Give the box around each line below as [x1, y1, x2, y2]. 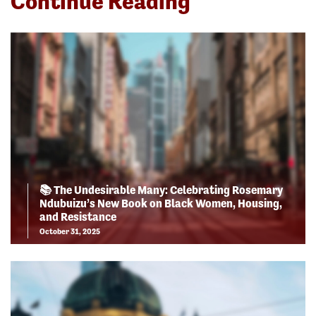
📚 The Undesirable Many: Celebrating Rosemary [39, 183, 283, 197]
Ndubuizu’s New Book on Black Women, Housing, [39, 196, 282, 210]
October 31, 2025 [39, 226, 100, 236]
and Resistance [39, 209, 116, 224]
